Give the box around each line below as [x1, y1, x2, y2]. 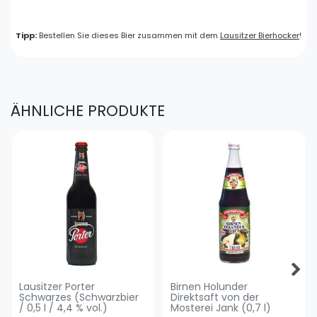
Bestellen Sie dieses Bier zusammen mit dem [37, 30, 220, 42]
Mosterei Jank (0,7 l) [171, 300, 272, 315]
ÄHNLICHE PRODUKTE [11, 100, 165, 122]
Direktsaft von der [171, 289, 260, 304]
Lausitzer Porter [19, 279, 96, 294]
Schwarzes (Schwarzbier [19, 289, 139, 304]
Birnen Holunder [171, 279, 248, 294]
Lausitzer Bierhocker [220, 30, 299, 42]
